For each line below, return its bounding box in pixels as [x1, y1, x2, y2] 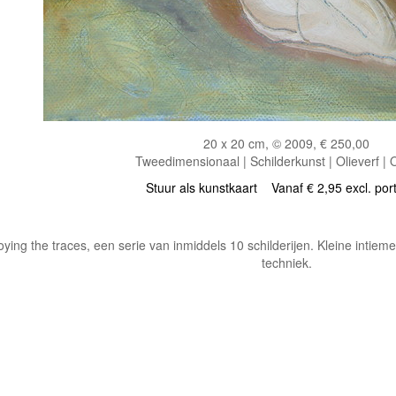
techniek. [261, 253, 312, 271]
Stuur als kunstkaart [146, 178, 271, 196]
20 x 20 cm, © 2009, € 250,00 [203, 133, 369, 152]
